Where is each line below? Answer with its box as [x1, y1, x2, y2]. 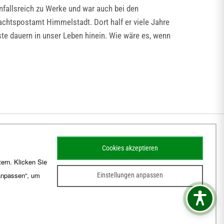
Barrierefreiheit [12, 202, 64, 212]
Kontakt [64, 202, 90, 212]
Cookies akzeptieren [101, 144, 158, 152]
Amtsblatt [140, 202, 173, 212]
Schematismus [90, 202, 140, 212]
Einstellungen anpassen [96, 171, 163, 179]
